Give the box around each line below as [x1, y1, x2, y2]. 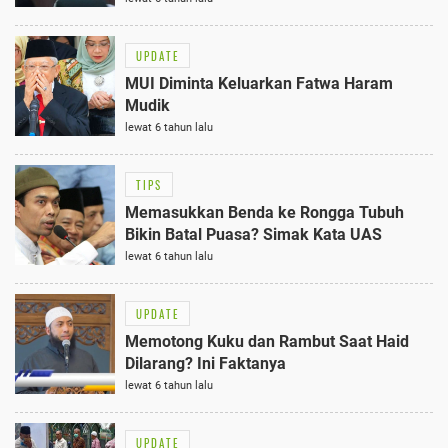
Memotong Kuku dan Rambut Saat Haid [125, 332, 409, 352]
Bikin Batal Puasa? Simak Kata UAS [125, 225, 382, 245]
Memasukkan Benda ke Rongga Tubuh [125, 203, 404, 223]
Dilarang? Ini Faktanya [125, 354, 286, 374]
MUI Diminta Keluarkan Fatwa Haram [125, 74, 393, 94]
